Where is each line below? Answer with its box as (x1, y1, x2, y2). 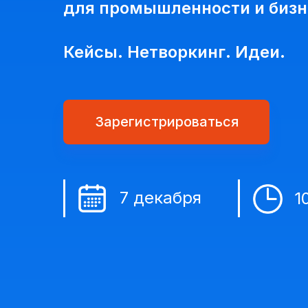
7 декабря (120, 187, 201, 208)
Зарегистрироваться (94, 113, 239, 130)
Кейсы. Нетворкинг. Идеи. (63, 41, 285, 62)
